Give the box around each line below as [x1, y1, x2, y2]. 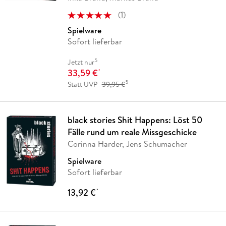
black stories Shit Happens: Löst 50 [67, 113, 202, 126]
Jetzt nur [67, 57, 94, 68]
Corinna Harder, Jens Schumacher [67, 138, 187, 149]
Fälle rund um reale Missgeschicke [67, 125, 197, 138]
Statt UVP [67, 79, 97, 89]
